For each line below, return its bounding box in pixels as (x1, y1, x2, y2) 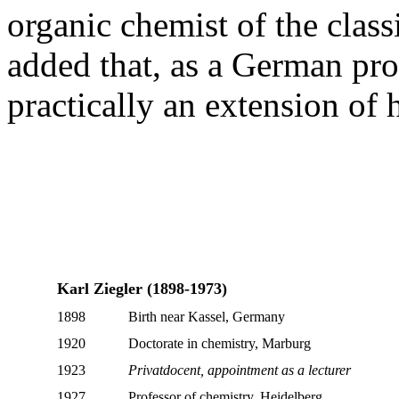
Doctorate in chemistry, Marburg (127, 335, 311, 351)
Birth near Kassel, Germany (127, 308, 285, 324)
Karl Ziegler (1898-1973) (56, 279, 227, 297)
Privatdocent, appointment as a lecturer (127, 362, 351, 378)
